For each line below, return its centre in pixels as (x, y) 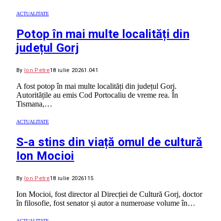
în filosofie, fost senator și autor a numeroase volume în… (106, 203)
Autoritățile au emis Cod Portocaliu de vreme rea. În (97, 95)
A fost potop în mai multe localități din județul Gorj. (96, 86)
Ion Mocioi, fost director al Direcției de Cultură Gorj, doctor (109, 194)
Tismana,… (34, 104)
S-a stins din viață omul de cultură (110, 142)
